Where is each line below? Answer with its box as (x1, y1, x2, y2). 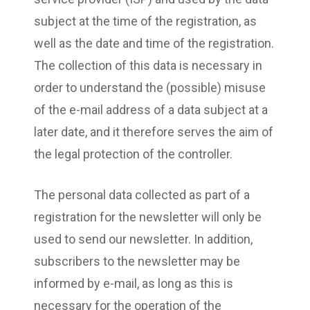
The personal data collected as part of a (34, 187, 250, 202)
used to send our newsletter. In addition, (34, 231, 253, 246)
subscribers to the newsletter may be (34, 253, 240, 268)
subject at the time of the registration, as (34, 13, 257, 28)
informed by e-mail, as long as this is (34, 275, 233, 291)
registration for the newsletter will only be (34, 209, 262, 224)
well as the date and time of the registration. (34, 35, 274, 51)
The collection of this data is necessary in (34, 57, 262, 73)
